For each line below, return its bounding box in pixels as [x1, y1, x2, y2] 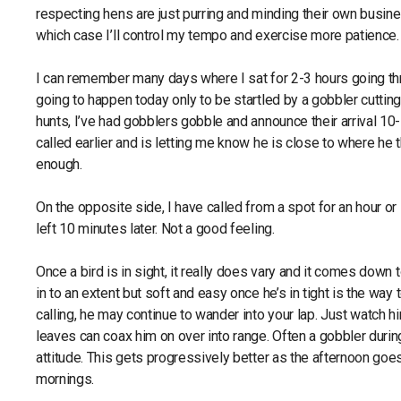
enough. [36, 156, 86, 173]
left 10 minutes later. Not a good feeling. [36, 220, 275, 237]
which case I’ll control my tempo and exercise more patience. [36, 27, 399, 44]
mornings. [36, 371, 95, 388]
